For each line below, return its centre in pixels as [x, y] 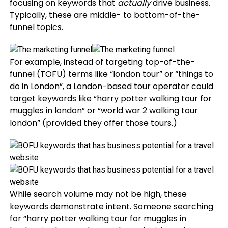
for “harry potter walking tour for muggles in [98, 219]
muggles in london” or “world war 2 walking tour [104, 111]
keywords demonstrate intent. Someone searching [111, 206]
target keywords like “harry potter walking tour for [110, 98]
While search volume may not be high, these [98, 194]
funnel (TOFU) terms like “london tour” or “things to [111, 74]
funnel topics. [36, 27]
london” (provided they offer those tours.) [93, 123]
